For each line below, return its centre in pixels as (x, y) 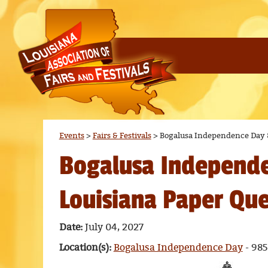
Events (71, 136)
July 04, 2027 (114, 228)
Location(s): (86, 248)
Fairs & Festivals (122, 136)
